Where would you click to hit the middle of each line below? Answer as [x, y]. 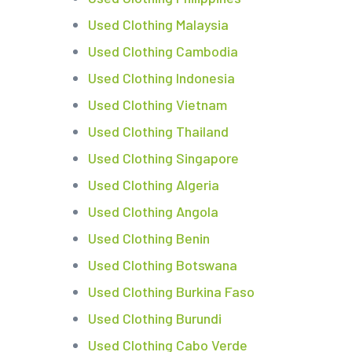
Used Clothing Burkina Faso [171, 292]
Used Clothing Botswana [163, 265]
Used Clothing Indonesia [161, 78]
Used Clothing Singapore [163, 158]
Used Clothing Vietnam [158, 105]
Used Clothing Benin [149, 238]
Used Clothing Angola [153, 212]
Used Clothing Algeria [154, 185]
